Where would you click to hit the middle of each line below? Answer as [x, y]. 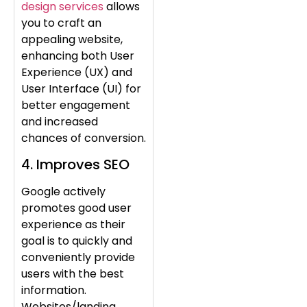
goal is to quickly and [77, 241]
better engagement [76, 105]
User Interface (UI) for [81, 88]
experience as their [73, 225]
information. [54, 291]
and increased [60, 121]
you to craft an [61, 23]
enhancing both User [78, 56]
